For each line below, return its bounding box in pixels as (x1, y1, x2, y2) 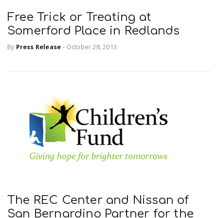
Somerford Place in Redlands (7, 24, 180, 38)
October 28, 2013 (66, 42, 117, 51)
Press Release (16, 42, 61, 51)
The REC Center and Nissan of (7, 194, 189, 207)
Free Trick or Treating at (7, 11, 151, 24)
